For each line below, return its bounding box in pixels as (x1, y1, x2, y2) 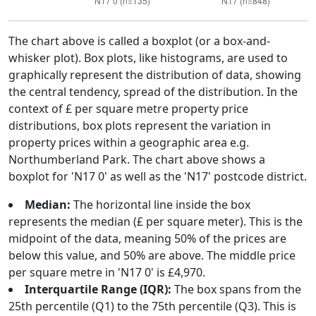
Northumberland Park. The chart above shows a (8, 152, 265, 167)
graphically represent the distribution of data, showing (8, 67, 301, 83)
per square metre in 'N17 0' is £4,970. (8, 265, 205, 280)
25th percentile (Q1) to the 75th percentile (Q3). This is (8, 298, 296, 314)
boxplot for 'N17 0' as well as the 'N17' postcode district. (8, 169, 307, 184)
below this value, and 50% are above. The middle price (8, 248, 296, 263)
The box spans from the (171, 281, 301, 297)
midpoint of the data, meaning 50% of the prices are (8, 231, 286, 246)
